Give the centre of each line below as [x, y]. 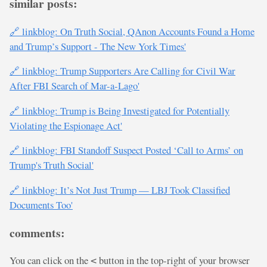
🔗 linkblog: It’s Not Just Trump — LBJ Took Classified [120, 190]
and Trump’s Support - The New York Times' [98, 46]
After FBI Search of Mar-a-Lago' [74, 86]
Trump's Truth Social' [52, 165]
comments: [37, 232]
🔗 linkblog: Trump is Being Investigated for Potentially [119, 110]
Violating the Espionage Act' [66, 125]
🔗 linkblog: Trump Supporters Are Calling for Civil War [122, 71]
